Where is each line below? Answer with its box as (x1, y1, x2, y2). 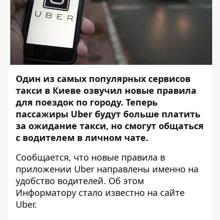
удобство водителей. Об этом (16, 175, 144, 187)
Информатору (16, 187, 76, 199)
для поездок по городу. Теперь (16, 96, 158, 109)
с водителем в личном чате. (16, 132, 151, 144)
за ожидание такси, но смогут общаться (16, 120, 204, 132)
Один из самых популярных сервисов (16, 73, 191, 85)
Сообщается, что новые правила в (16, 151, 165, 164)
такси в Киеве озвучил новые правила (16, 84, 196, 97)
